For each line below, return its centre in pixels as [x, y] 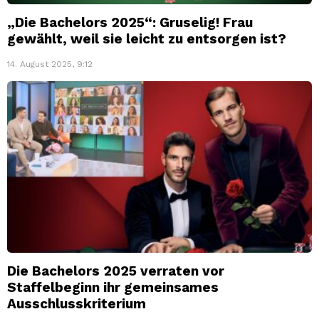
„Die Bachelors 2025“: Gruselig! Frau [130, 23]
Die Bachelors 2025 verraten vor [116, 271]
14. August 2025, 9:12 [50, 64]
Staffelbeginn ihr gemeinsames [113, 288]
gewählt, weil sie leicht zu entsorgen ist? [147, 39]
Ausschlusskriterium [77, 304]
